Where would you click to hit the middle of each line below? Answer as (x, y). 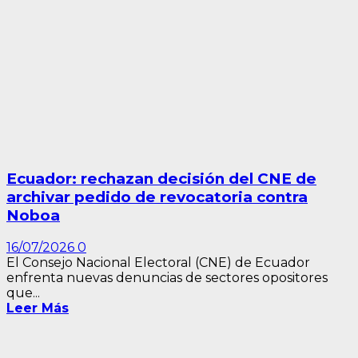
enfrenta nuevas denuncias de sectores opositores (167, 278)
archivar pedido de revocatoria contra (157, 197)
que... (23, 293)
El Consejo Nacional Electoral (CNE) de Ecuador (158, 263)
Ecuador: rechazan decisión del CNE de (161, 179)
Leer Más (38, 308)
